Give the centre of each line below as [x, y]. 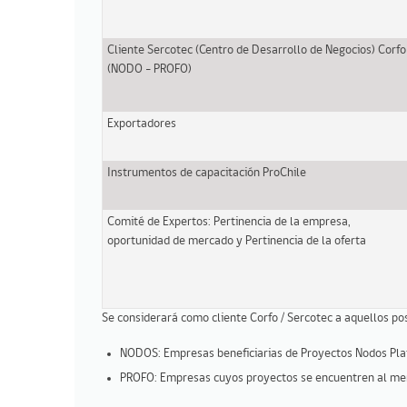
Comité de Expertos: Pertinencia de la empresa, [229, 222]
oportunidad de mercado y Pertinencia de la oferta [237, 241]
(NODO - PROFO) [149, 69]
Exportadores [142, 124]
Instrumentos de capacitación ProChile [207, 173]
